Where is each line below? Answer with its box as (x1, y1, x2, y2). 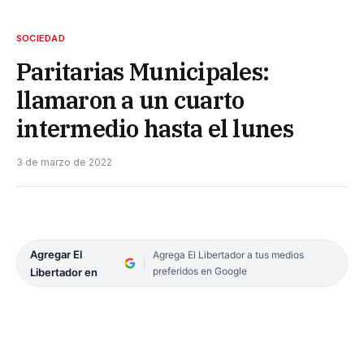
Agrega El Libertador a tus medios (152, 248, 304, 261)
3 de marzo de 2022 (16, 155, 112, 168)
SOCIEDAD (16, 32, 65, 44)
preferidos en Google (152, 264, 247, 277)
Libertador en (30, 265, 97, 279)
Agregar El (30, 247, 82, 261)
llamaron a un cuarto (16, 84, 245, 115)
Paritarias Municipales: (16, 55, 270, 87)
